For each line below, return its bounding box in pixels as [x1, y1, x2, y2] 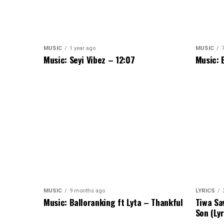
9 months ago [69, 187, 105, 194]
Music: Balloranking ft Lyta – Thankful [43, 195, 183, 209]
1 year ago [69, 45, 95, 52]
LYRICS [195, 187, 215, 194]
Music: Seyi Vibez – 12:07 [43, 53, 135, 66]
